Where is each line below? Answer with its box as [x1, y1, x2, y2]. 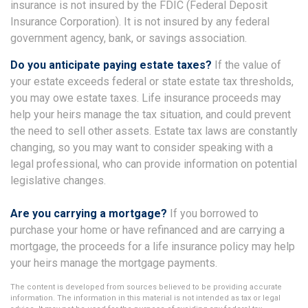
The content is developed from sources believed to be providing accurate [10, 283, 282, 291]
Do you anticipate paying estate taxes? [10, 58, 212, 71]
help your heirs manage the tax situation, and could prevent [10, 108, 291, 121]
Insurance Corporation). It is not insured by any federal [10, 15, 269, 28]
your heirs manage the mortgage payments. [10, 256, 217, 269]
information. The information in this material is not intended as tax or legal [10, 294, 280, 302]
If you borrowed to [167, 207, 258, 220]
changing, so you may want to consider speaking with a [10, 141, 273, 154]
